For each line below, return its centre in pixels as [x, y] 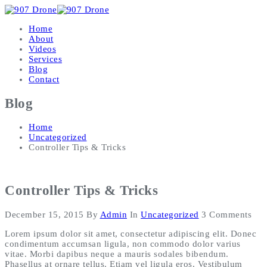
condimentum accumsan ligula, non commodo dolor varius [123, 243]
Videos [42, 49]
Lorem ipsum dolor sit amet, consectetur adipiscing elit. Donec [131, 233]
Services [45, 59]
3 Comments [226, 214]
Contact [44, 79]
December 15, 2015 [44, 214]
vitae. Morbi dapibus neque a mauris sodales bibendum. [117, 254]
